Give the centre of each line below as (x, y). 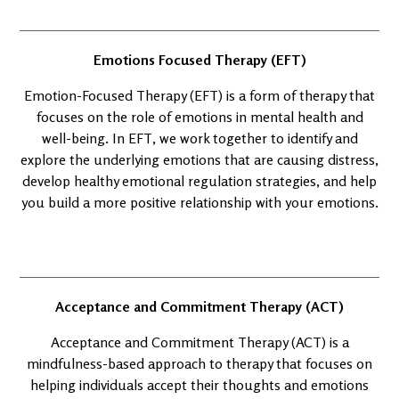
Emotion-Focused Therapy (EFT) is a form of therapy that (199, 95)
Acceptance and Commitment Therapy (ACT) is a (199, 342)
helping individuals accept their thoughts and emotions (199, 385)
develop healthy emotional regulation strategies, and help (199, 181)
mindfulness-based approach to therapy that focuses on (199, 363)
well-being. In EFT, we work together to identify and (199, 138)
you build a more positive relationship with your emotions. (199, 202)
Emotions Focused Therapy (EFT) (199, 60)
